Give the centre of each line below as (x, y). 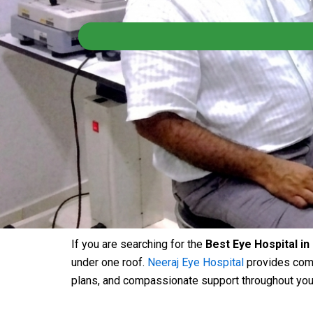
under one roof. (109, 262)
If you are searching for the (138, 244)
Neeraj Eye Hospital (196, 262)
